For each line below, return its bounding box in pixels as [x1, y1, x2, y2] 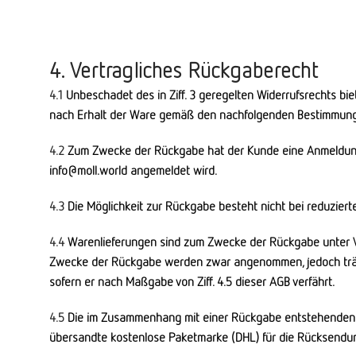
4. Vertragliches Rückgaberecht [49, 56, 318, 83]
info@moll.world [49, 162, 127, 178]
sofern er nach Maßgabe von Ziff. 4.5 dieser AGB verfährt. [49, 273, 335, 289]
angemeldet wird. [127, 162, 217, 178]
